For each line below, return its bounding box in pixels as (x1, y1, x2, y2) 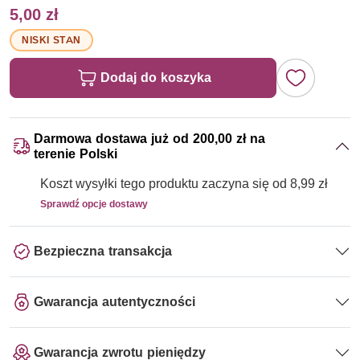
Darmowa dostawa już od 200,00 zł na (34, 130, 265, 146)
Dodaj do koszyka (100, 69, 212, 85)
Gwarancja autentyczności (34, 294, 195, 310)
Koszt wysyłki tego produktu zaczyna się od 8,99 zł (40, 175, 328, 191)
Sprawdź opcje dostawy (40, 197, 148, 210)
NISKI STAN (22, 33, 82, 46)
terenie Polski (34, 145, 117, 162)
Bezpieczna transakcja (34, 243, 172, 260)
